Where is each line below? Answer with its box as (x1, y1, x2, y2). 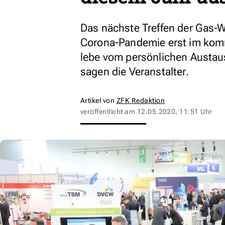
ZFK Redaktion (116, 96, 165, 104)
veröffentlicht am (80, 107, 137, 116)
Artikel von (80, 96, 117, 104)
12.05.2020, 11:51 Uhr (137, 107, 212, 116)
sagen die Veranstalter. (80, 65, 189, 78)
